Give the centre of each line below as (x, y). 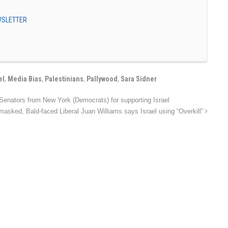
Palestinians (64, 79)
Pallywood (102, 79)
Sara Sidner (139, 79)
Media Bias (25, 79)
